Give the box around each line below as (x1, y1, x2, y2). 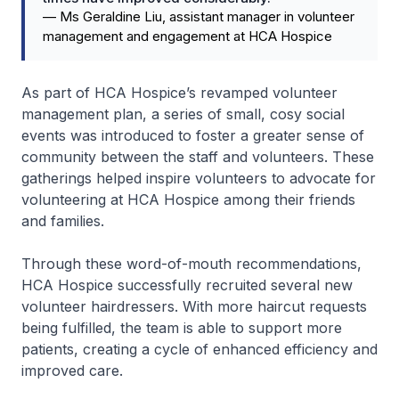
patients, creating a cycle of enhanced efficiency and (21, 339, 378, 358)
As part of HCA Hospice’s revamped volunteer (21, 83, 338, 102)
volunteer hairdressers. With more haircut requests (21, 297, 367, 315)
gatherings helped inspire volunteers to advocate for (21, 168, 376, 187)
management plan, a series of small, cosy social (21, 104, 345, 123)
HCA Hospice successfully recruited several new (21, 275, 353, 294)
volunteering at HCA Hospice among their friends (21, 190, 355, 208)
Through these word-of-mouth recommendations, (21, 254, 362, 273)
